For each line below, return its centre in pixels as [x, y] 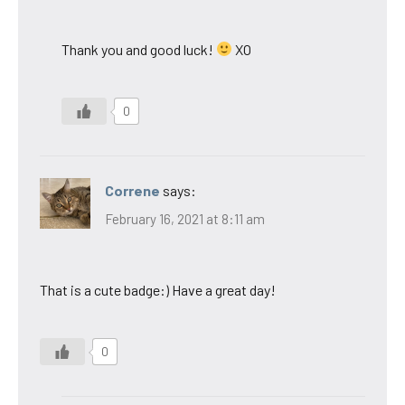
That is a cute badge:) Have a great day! [158, 290]
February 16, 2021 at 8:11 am [185, 219]
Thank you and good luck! [139, 49]
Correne [132, 190]
